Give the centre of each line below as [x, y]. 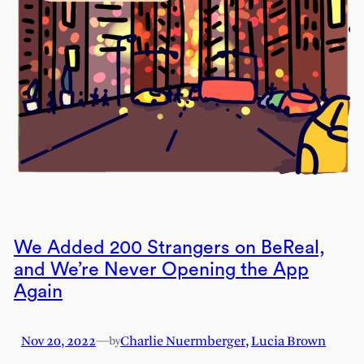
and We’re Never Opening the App [161, 270]
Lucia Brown [288, 342]
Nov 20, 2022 [58, 342]
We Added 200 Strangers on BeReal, [169, 248]
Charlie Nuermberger [182, 342]
